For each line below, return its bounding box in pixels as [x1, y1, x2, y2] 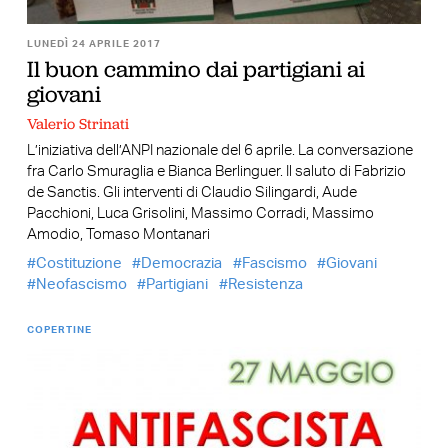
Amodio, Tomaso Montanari [26, 227, 210, 243]
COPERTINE [26, 324, 92, 335]
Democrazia [141, 255, 223, 271]
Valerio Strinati [26, 113, 129, 134]
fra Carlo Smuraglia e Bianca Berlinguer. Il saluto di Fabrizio [26, 164, 406, 180]
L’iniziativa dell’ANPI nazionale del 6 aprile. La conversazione [26, 143, 413, 159]
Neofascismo [35, 276, 127, 292]
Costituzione [35, 255, 122, 271]
